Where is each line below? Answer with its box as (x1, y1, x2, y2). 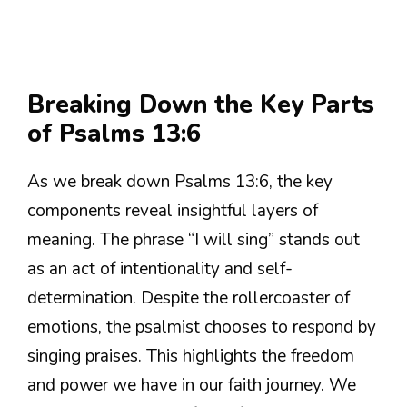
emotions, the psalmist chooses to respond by (27, 315, 376, 340)
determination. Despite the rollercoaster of (27, 286, 350, 311)
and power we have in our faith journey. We (27, 373, 356, 398)
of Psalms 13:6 (27, 117, 201, 152)
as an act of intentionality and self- (27, 257, 293, 282)
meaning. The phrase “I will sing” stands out (27, 228, 360, 253)
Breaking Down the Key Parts (27, 88, 374, 123)
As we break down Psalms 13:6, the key (27, 170, 333, 194)
